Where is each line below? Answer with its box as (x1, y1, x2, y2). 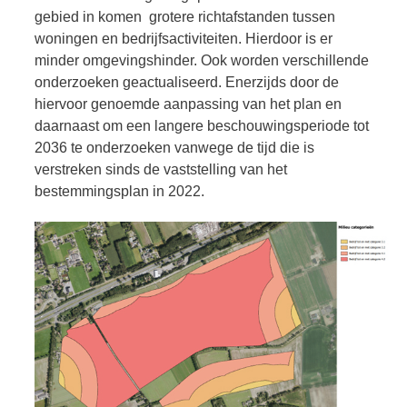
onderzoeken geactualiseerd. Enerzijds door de (35, 74, 339, 90)
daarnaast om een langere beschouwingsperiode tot (35, 117, 369, 134)
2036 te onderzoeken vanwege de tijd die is (35, 139, 314, 155)
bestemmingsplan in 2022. (35, 183, 204, 199)
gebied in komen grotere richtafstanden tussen (35, 8, 335, 25)
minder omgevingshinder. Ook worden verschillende (35, 52, 369, 68)
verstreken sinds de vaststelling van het (35, 161, 287, 177)
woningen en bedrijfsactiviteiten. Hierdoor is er (35, 30, 333, 46)
